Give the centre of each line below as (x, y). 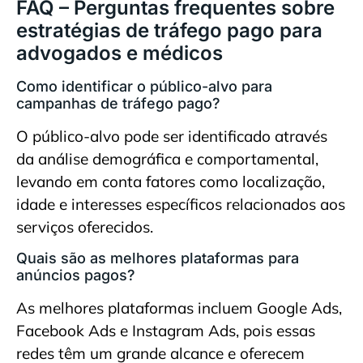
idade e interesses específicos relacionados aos (181, 204)
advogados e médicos (120, 53)
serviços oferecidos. (85, 226)
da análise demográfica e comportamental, (167, 158)
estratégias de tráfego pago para (169, 30)
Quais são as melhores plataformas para (158, 258)
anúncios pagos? (76, 275)
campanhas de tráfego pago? (118, 103)
